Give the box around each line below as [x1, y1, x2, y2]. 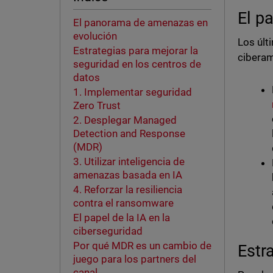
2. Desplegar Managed [73, 114, 177, 127]
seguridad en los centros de [73, 58, 201, 71]
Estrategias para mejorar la [73, 44, 198, 57]
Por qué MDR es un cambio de [73, 239, 211, 252]
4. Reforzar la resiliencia [73, 183, 182, 196]
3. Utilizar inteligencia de [73, 155, 185, 168]
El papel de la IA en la [73, 211, 170, 224]
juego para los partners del [73, 253, 196, 266]
